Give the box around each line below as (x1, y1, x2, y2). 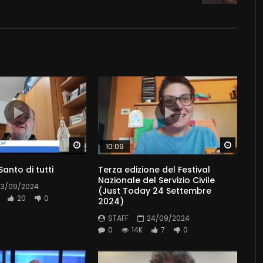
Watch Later (85, 140, 129, 150)
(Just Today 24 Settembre (98, 184, 212, 197)
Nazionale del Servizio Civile (98, 174, 215, 186)
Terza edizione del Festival (98, 163, 211, 176)
